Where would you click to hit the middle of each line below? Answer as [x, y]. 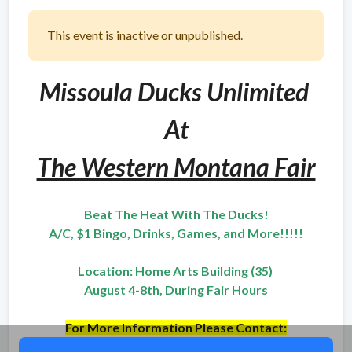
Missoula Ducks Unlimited [176, 91]
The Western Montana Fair [176, 167]
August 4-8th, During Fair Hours [176, 289]
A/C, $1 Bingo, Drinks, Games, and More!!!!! [176, 233]
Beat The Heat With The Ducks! [176, 214]
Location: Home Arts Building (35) [176, 270]
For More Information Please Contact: [176, 327]
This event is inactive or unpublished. [145, 35]
